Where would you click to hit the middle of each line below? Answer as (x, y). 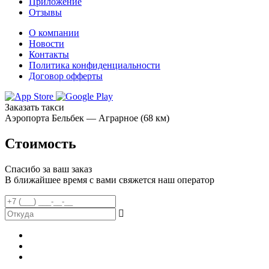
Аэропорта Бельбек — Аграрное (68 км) (87, 118)
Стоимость (41, 143)
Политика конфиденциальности (95, 65)
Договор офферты (66, 76)
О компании (54, 33)
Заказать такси (35, 107)
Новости (47, 44)
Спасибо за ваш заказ (48, 169)
